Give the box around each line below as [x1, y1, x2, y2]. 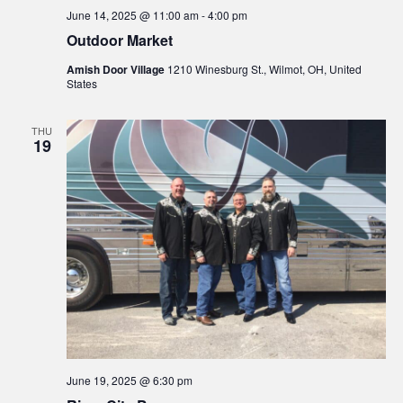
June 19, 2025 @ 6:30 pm [66, 372, 193, 389]
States [66, 76, 97, 92]
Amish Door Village [66, 61, 167, 78]
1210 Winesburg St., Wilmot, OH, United [166, 61, 362, 77]
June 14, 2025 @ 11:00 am [66, 7, 199, 23]
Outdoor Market [66, 30, 173, 51]
